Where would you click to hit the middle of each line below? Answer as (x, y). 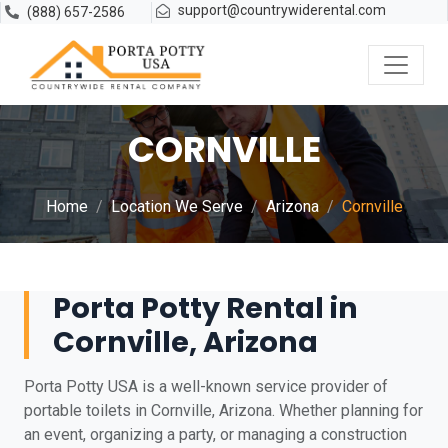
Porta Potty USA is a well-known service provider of (206, 386)
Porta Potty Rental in (205, 308)
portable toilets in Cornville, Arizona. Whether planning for (223, 410)
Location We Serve (176, 206)
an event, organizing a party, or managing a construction (215, 434)
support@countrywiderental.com (282, 10)
